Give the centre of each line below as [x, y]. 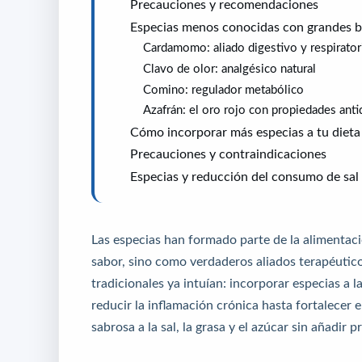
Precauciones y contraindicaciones [228, 154]
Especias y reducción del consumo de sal [244, 177]
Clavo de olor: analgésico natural [229, 69]
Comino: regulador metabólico [223, 89]
